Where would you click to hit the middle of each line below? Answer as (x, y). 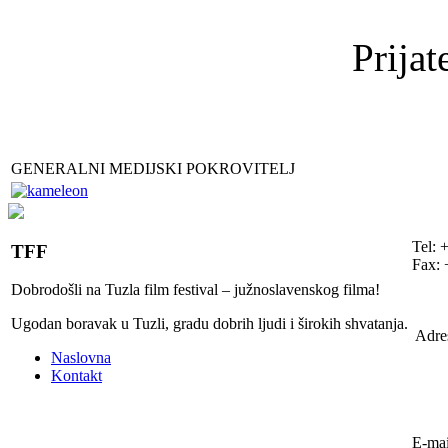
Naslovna (81, 358)
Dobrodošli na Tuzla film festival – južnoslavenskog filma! (195, 290)
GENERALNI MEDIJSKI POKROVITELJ (153, 168)
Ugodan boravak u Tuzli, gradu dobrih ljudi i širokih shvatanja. (209, 324)
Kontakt (76, 376)
